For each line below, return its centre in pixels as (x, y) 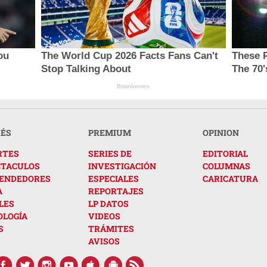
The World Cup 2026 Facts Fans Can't (129, 55)
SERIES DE (110, 153)
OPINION (221, 132)
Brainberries (133, 86)
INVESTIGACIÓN (122, 166)
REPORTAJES (116, 191)
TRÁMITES (111, 228)
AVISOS (104, 241)
